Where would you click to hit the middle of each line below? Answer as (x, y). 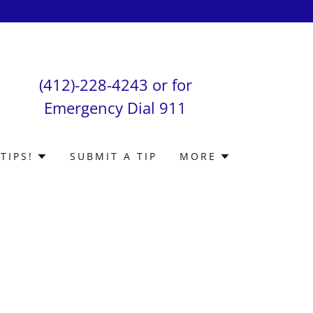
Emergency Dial (102, 108)
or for (170, 85)
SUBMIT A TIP (114, 156)
